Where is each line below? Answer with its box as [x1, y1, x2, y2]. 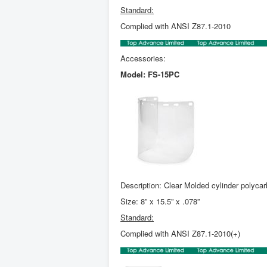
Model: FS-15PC [120, 68, 179, 80]
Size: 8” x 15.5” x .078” [120, 195, 200, 207]
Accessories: [120, 52, 166, 64]
